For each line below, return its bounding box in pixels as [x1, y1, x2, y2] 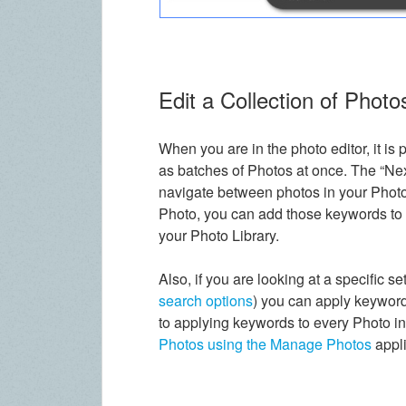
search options [159, 289, 254, 311]
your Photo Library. [159, 224, 280, 246]
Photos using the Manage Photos [159, 333, 372, 354]
